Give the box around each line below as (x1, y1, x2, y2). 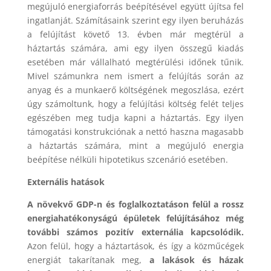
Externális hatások (27, 176, 105, 188)
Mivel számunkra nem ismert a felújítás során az (27, 70, 244, 82)
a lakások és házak (149, 254, 244, 266)
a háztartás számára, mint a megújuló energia (27, 140, 244, 152)
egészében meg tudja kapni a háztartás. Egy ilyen (27, 112, 244, 124)
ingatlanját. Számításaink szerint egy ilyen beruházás (27, 15, 244, 27)
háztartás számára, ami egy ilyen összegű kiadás (27, 42, 244, 54)
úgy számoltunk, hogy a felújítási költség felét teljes (27, 98, 244, 110)
